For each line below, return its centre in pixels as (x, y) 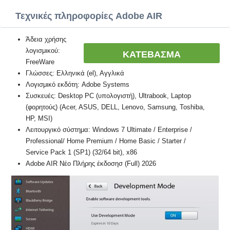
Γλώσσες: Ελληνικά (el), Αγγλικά (75, 73)
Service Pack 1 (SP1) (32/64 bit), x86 (81, 152)
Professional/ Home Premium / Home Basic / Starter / (106, 141)
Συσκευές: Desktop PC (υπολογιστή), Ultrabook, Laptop (108, 96)
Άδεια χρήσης (46, 39)
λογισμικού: (43, 51)
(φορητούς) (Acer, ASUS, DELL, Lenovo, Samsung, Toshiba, (115, 107)
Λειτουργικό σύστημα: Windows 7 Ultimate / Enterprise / (109, 130)
